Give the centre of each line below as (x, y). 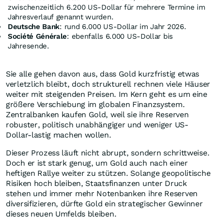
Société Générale (38, 37)
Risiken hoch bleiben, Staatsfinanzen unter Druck (96, 184)
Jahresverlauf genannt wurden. (61, 17)
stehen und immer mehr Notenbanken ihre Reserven (102, 194)
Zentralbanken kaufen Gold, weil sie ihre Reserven (97, 115)
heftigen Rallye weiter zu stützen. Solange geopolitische (108, 173)
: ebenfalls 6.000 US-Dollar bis (120, 37)
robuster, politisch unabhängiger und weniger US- (97, 125)
